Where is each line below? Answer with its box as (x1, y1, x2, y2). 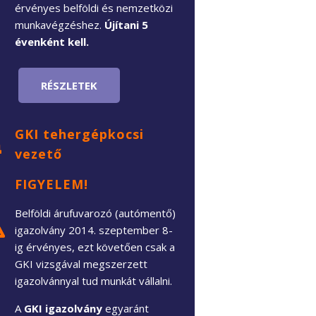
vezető (15, 145, 62, 162)
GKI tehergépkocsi (15, 125, 144, 142)
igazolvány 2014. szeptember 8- (15, 222, 173, 237)
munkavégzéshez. (15, 17, 104, 32)
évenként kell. (15, 34, 89, 49)
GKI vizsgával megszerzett (15, 256, 147, 271)
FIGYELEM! (15, 175, 88, 193)
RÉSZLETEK (41, 78, 97, 92)
